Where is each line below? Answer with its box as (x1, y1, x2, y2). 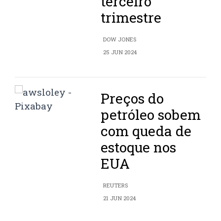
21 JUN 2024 (103, 194, 136, 202)
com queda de (101, 122, 192, 141)
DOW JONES (103, 36, 137, 43)
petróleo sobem (101, 106, 201, 124)
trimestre (101, 8, 162, 27)
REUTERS (103, 182, 128, 189)
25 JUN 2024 (103, 48, 137, 56)
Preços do (101, 89, 164, 108)
